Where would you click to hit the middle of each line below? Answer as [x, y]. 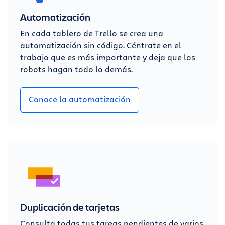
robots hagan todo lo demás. [76, 69]
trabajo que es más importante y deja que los [108, 57]
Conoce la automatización [80, 99]
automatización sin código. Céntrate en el [101, 45]
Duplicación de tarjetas [70, 207]
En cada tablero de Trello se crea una [92, 33]
